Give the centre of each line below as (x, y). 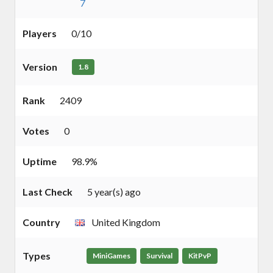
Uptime (40, 161)
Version (40, 67)
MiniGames (111, 256)
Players (40, 34)
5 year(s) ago (114, 192)
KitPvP (200, 256)
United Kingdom (125, 222)
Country (41, 222)
